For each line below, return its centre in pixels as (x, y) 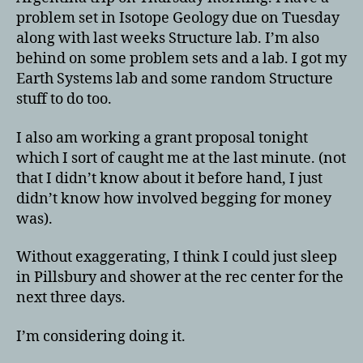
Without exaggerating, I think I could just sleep (177, 257)
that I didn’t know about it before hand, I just (169, 178)
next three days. (71, 298)
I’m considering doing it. (101, 336)
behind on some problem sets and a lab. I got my (181, 59)
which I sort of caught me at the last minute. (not (181, 158)
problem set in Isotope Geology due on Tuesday (178, 18)
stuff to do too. (64, 99)
